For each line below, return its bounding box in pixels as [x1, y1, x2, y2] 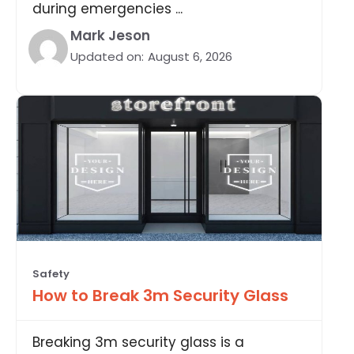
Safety [32, 265, 70, 281]
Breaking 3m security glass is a [32, 332, 244, 352]
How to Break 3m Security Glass [32, 284, 288, 307]
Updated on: [70, 47, 144, 65]
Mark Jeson [70, 25, 150, 45]
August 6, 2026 [148, 47, 232, 65]
